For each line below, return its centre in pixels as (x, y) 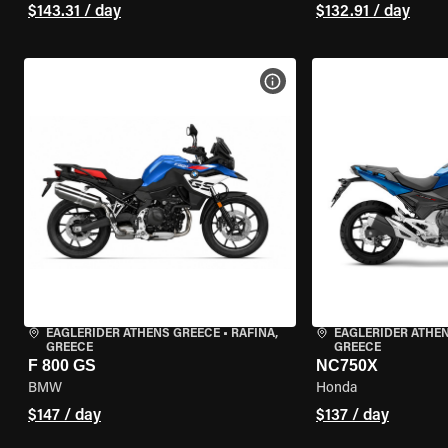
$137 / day (352, 416)
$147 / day (64, 416)
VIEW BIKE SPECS (334, 81)
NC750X (346, 365)
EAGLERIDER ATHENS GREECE (133, 334)
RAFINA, (254, 334)
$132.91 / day (362, 12)
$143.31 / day (74, 12)
